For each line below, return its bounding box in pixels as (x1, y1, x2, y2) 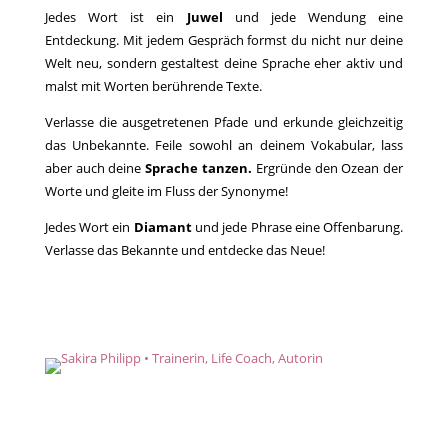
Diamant (133, 218, 196, 237)
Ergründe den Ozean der (255, 159, 404, 178)
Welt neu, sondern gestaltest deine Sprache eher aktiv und (44, 54, 404, 73)
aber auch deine (44, 159, 146, 178)
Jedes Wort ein (44, 218, 134, 237)
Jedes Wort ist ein (44, 8, 187, 27)
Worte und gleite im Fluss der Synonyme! (44, 182, 288, 201)
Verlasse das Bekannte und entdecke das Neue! (44, 241, 325, 260)
